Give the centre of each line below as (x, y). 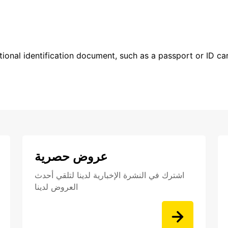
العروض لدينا (56, 187)
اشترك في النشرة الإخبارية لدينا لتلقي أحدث (109, 175)
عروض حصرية (71, 157)
